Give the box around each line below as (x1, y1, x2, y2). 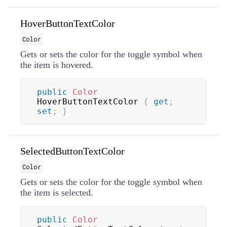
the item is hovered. (20, 59, 93, 70)
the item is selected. (20, 187, 93, 198)
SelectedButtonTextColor (20, 145, 125, 157)
